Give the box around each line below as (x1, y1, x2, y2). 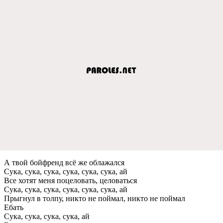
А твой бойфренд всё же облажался (4, 158, 124, 167)
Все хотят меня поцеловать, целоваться (4, 176, 137, 185)
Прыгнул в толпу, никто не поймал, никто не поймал (4, 194, 185, 203)
